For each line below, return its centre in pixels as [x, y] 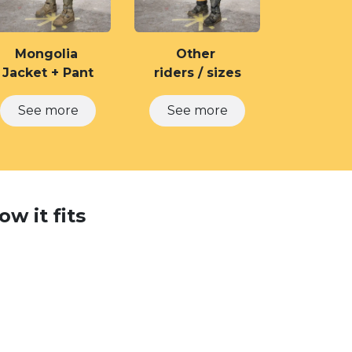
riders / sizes [197, 73]
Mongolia [48, 54]
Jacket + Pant [48, 73]
